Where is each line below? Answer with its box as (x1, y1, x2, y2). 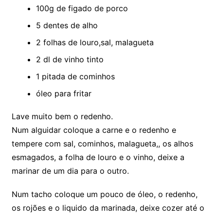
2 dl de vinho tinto (36, 54, 104, 64)
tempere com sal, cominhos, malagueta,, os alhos (11, 138, 193, 148)
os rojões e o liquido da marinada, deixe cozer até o (11, 202, 204, 213)
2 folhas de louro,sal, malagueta (36, 37, 154, 47)
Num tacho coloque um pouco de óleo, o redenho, (11, 189, 198, 199)
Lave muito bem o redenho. (11, 111, 113, 121)
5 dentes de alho (36, 20, 98, 30)
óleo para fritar (36, 88, 91, 98)
